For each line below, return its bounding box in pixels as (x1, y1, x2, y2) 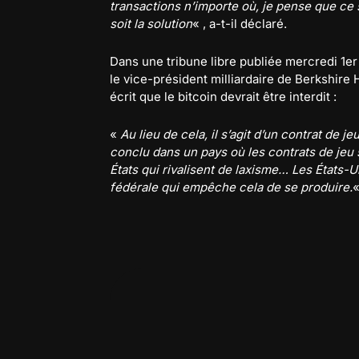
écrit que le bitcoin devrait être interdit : (110, 89, 337, 104)
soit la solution (110, 16, 192, 31)
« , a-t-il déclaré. (192, 16, 287, 31)
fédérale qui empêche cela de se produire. (110, 179, 353, 195)
